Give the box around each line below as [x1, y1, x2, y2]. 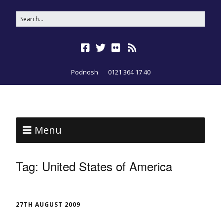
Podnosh [71, 67, 98, 76]
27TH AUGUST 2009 [16, 200, 80, 209]
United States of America [42, 157, 172, 175]
